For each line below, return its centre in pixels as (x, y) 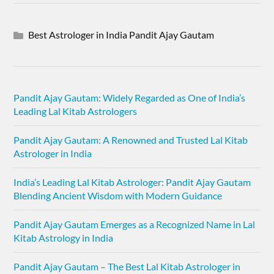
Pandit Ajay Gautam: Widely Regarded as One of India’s (130, 98)
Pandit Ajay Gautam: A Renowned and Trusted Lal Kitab (131, 140)
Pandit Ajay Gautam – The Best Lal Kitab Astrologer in (127, 266)
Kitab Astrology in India (64, 238)
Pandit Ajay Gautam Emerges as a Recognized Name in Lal (135, 224)
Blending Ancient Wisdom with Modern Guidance (118, 195)
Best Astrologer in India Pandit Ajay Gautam (121, 35)
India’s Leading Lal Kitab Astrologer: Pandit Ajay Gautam (132, 182)
